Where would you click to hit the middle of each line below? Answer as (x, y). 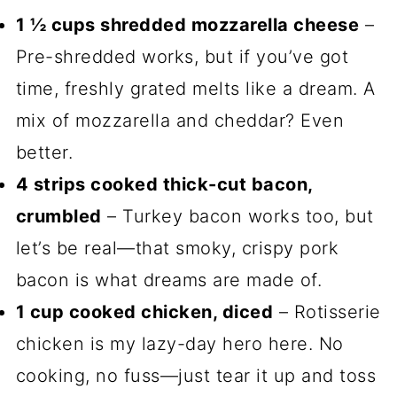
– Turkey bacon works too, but (237, 217)
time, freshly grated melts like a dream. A (195, 89)
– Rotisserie (327, 312)
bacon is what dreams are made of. (169, 280)
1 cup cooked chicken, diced (144, 312)
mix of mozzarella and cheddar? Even (180, 121)
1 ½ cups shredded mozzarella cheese (187, 25)
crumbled (58, 217)
